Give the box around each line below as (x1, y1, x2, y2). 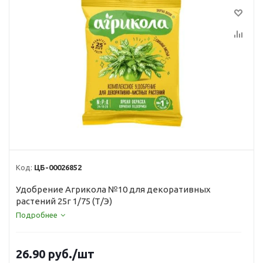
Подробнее (16, 211, 58, 219)
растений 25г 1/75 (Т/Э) (16, 196, 112, 206)
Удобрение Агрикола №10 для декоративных (16, 184, 211, 194)
